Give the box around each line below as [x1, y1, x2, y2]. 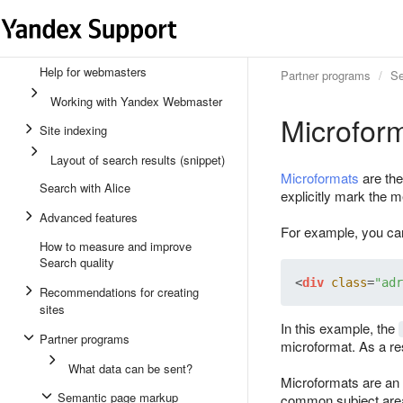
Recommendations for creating [40, 283, 199, 300]
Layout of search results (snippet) [50, 151, 225, 168]
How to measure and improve [40, 237, 192, 255]
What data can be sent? [68, 360, 193, 377]
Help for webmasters [40, 63, 147, 80]
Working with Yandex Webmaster [50, 93, 222, 110]
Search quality [40, 254, 114, 271]
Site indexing [40, 121, 107, 139]
